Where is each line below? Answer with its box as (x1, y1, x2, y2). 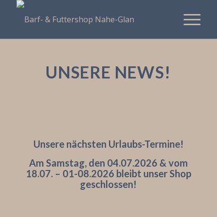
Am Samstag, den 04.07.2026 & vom (29, 157, 188, 169)
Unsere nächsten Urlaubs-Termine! (33, 138, 184, 150)
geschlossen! (80, 178, 137, 190)
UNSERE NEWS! (46, 62, 171, 82)
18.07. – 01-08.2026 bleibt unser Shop (25, 168, 191, 179)
